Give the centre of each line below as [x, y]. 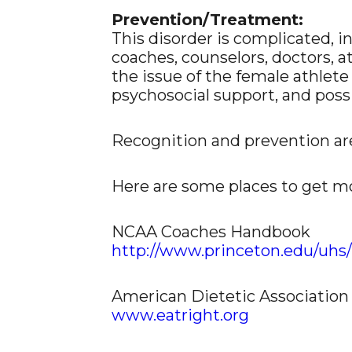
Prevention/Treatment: [207, 20]
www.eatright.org [180, 315]
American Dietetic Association [230, 296]
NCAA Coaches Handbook [211, 232]
